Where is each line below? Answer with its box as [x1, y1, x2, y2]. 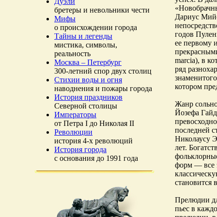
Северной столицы [54, 102, 117, 110]
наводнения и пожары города [54, 84, 152, 93]
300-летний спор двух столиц [54, 67, 152, 75]
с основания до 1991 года [54, 154, 138, 162]
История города [54, 145, 107, 154]
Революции [54, 128, 93, 136]
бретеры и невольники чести [54, 6, 150, 14]
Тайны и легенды [54, 32, 112, 40]
